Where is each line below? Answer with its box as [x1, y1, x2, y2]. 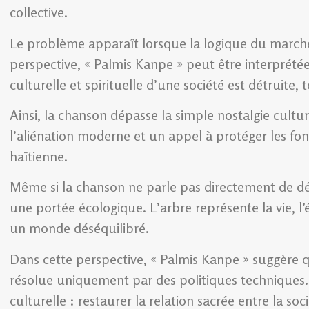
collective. [10, 3, 68, 21]
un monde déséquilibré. [10, 219, 149, 237]
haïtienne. [10, 148, 68, 166]
